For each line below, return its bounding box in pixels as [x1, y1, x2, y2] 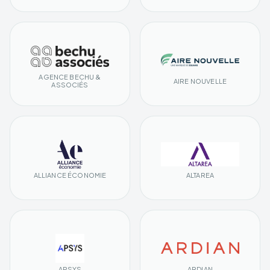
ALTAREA [186, 171, 215, 179]
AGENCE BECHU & [39, 73, 101, 81]
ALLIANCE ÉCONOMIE [33, 171, 107, 179]
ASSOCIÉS [51, 81, 89, 89]
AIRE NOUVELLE [173, 77, 227, 85]
